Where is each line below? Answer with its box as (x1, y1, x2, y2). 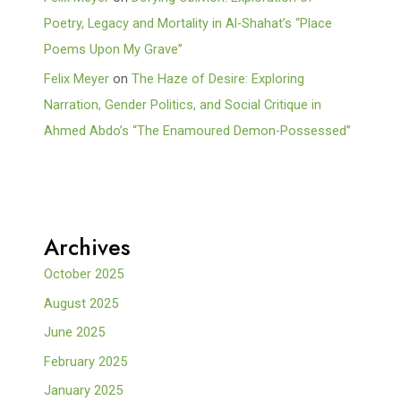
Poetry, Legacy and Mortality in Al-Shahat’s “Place (44, 15, 333, 32)
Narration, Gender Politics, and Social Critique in (44, 96, 322, 113)
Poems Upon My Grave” (44, 41, 183, 58)
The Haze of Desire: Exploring (132, 70, 305, 87)
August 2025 (44, 294, 119, 311)
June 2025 (44, 324, 106, 341)
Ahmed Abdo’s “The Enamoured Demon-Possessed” (44, 122, 352, 139)
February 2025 (44, 353, 128, 370)
